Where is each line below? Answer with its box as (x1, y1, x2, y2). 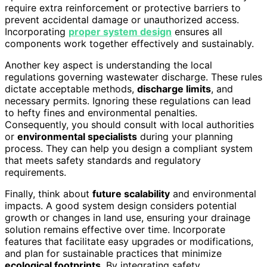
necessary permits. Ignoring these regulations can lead (5, 95, 251, 107)
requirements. (5, 166, 66, 179)
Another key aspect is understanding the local (5, 59, 212, 72)
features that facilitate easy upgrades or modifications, (5, 235, 253, 248)
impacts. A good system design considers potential (5, 200, 237, 212)
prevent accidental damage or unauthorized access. (5, 14, 239, 26)
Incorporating (5, 26, 69, 38)
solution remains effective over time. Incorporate (5, 223, 225, 236)
